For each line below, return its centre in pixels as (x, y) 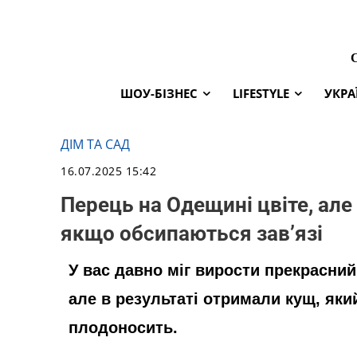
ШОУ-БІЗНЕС (159, 93)
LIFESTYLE (261, 93)
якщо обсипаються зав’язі (192, 234)
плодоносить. (123, 328)
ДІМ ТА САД (95, 144)
